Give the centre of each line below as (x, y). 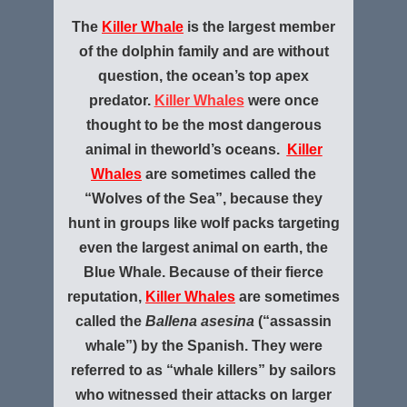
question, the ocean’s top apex (203, 76)
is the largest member (259, 27)
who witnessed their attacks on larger (203, 395)
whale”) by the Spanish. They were (203, 346)
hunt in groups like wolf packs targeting (203, 223)
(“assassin (293, 321)
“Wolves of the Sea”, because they (203, 199)
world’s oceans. (229, 149)
